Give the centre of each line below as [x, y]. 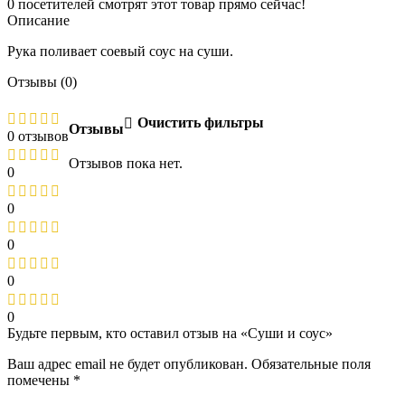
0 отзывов [38, 137]
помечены [40, 381]
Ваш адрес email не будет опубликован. [127, 364]
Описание [38, 21]
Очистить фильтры [200, 123]
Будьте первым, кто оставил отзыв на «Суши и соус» [170, 334]
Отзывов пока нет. [126, 163]
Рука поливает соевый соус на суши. [120, 52]
